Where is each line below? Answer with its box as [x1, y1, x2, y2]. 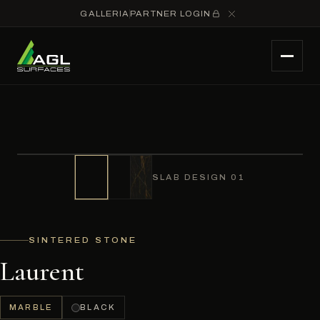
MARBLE [9, 304, 54, 311]
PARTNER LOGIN [130, 9, 211, 18]
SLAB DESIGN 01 [152, 173, 245, 181]
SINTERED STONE [29, 236, 138, 244]
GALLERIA [80, 9, 130, 18]
